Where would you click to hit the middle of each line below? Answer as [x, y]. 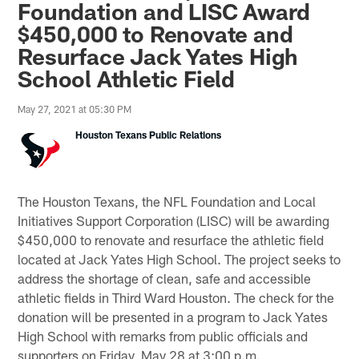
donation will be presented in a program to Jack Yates [173, 316]
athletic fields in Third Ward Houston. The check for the [176, 297]
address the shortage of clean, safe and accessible [165, 278]
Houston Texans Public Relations [149, 135]
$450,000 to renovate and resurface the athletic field [171, 239]
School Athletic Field [127, 79]
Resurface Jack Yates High [158, 56]
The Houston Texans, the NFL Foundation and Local [167, 201]
